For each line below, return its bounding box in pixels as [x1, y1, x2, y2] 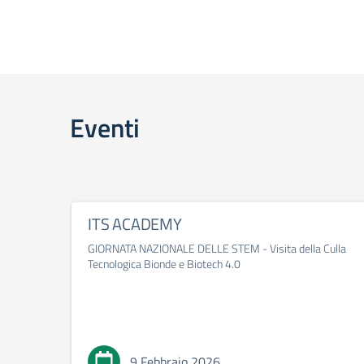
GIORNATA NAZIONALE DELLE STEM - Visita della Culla [88, 240, 346, 257]
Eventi [70, 108, 140, 147]
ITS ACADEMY [88, 211, 182, 236]
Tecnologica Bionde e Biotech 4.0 [88, 255, 240, 272]
